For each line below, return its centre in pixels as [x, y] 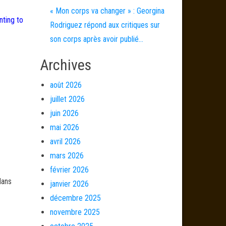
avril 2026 [65, 142]
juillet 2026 [67, 99]
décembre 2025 [75, 198]
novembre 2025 [75, 212]
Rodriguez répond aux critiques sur [105, 25]
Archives [65, 65]
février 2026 [69, 170]
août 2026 [66, 85]
